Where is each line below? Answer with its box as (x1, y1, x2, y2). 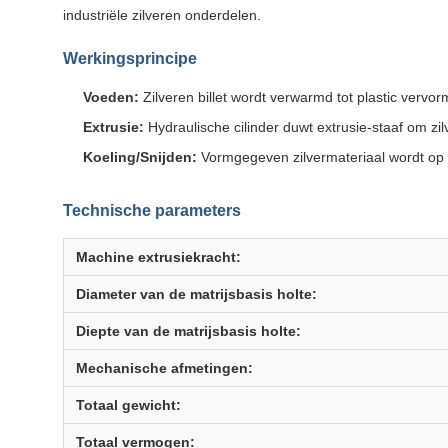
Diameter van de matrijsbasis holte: (76, 286, 317, 302)
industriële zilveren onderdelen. (63, 7, 261, 23)
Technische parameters (63, 202, 241, 219)
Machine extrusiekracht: (76, 249, 241, 265)
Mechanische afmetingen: (76, 360, 253, 376)
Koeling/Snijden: (83, 149, 197, 165)
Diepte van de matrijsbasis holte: (76, 323, 301, 339)
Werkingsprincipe (63, 50, 197, 67)
